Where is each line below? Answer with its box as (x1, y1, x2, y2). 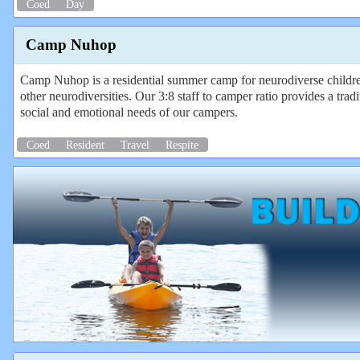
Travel (121, 137, 149, 151)
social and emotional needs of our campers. (20, 104, 238, 119)
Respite (166, 137, 198, 151)
